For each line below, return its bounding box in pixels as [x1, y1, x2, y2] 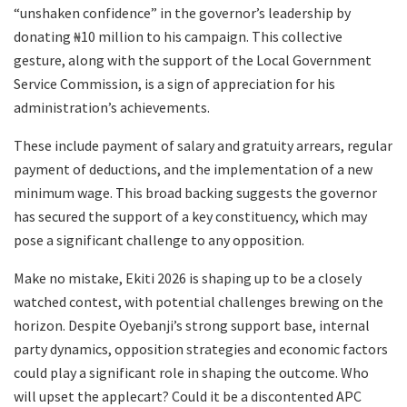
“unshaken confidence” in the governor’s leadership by [14, 3, 351, 22]
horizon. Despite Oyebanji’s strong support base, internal [14, 315, 370, 334]
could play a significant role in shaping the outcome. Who [14, 362, 369, 382]
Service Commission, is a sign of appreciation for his [14, 74, 335, 93]
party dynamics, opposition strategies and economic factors [14, 339, 388, 358]
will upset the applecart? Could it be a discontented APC [14, 386, 362, 405]
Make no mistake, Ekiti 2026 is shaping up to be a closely [14, 268, 362, 287]
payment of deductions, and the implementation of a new [14, 159, 372, 178]
